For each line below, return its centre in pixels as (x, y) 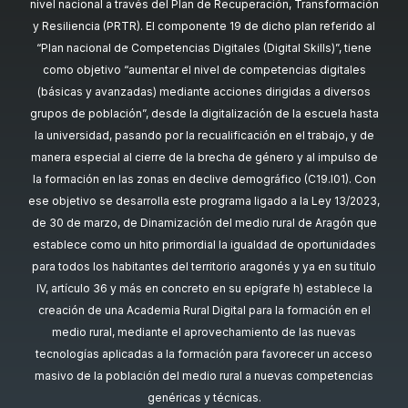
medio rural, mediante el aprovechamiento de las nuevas (204, 331)
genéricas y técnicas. (204, 397)
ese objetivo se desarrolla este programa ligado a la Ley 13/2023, (204, 200)
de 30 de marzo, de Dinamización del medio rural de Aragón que (204, 222)
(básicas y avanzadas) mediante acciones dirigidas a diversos (204, 91)
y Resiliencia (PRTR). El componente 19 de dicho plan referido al (204, 25)
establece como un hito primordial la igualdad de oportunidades (204, 244)
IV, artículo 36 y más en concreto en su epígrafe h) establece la (204, 288)
